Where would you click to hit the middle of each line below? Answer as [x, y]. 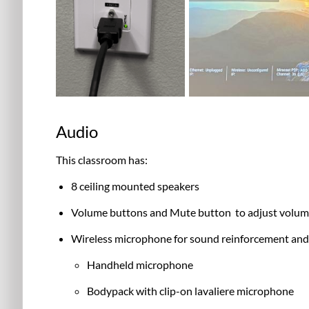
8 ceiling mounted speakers [136, 186]
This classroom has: [102, 159]
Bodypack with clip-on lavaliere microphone [190, 290]
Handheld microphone [140, 264]
